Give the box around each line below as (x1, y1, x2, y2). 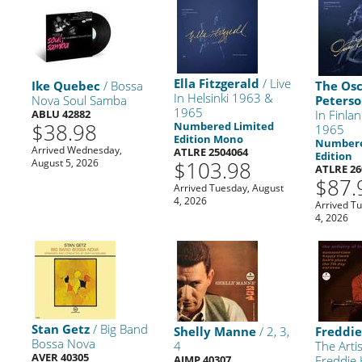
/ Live (259, 74, 291, 91)
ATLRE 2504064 (173, 144, 248, 159)
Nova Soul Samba (32, 91, 128, 108)
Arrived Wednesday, (32, 142, 123, 157)
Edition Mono (173, 131, 243, 146)
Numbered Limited (173, 118, 274, 133)
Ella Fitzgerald (173, 74, 259, 91)
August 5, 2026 (32, 155, 99, 170)
